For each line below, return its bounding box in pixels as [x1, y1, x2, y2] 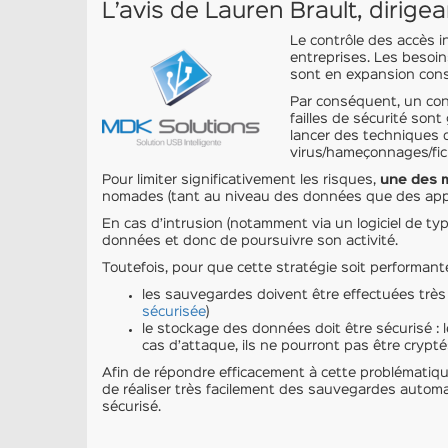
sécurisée [142, 306, 206, 318]
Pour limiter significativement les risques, [102, 174, 380, 186]
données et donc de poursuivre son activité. [102, 235, 398, 247]
